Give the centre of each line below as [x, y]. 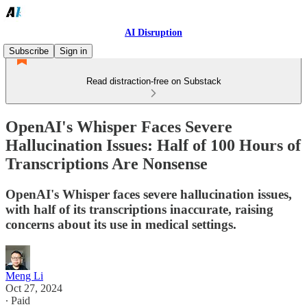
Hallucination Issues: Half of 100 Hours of [153, 145]
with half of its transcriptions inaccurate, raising [139, 209]
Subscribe [29, 51]
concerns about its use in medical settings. [121, 224]
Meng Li [24, 275]
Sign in [73, 51]
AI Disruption [153, 33]
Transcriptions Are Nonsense [107, 163]
